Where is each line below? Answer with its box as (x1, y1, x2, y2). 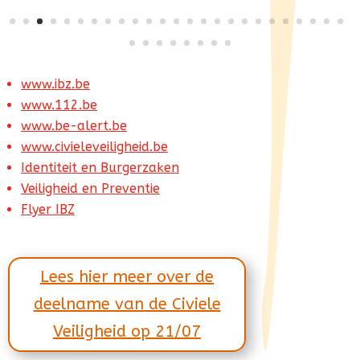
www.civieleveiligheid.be (21, 139, 168, 155)
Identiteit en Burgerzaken (21, 160, 179, 176)
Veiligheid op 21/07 (53, 322, 201, 342)
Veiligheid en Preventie (21, 181, 160, 197)
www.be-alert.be (21, 118, 127, 134)
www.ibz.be (21, 76, 90, 92)
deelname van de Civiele (33, 295, 221, 314)
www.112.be (21, 97, 97, 113)
